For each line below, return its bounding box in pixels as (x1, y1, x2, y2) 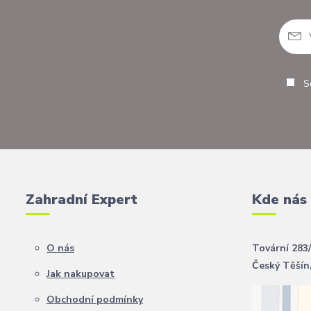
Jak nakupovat (47, 267, 115, 280)
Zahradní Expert (26, 190, 137, 209)
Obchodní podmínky (47, 293, 143, 306)
